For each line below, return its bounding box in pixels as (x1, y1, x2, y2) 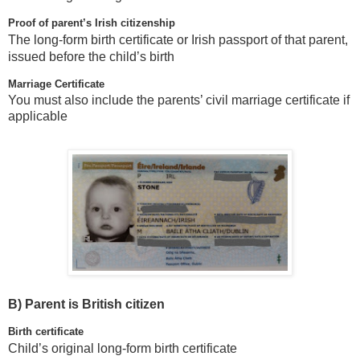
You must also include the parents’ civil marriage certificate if (8, 92, 350, 107)
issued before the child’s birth (8, 49, 174, 63)
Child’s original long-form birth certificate (8, 341, 237, 355)
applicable (8, 108, 67, 123)
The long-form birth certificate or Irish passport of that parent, (8, 32, 348, 47)
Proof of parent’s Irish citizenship (8, 16, 175, 29)
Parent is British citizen (25, 297, 165, 311)
